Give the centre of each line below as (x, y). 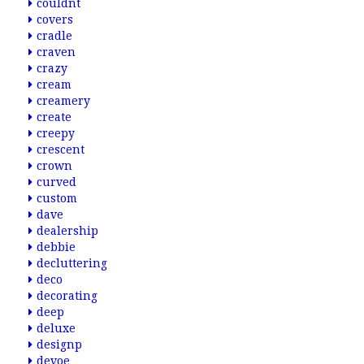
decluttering (72, 263)
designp (59, 344)
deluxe (56, 328)
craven (56, 52)
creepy (56, 133)
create (54, 117)
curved (56, 182)
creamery (63, 101)
